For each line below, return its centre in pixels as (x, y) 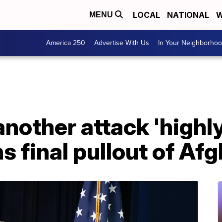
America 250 (66, 43)
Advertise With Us (122, 43)
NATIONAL (188, 15)
